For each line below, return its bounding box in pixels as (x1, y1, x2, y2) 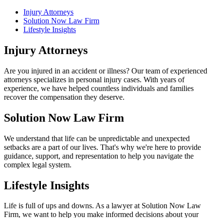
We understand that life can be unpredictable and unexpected (4, 134, 190, 143)
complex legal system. (4, 160, 72, 169)
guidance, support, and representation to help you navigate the (4, 151, 194, 160)
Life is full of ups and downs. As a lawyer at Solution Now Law (4, 201, 201, 210)
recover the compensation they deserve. (4, 92, 125, 101)
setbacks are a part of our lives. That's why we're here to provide (4, 143, 201, 151)
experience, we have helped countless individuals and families (4, 84, 194, 92)
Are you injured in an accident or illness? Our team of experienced (4, 66, 207, 75)
